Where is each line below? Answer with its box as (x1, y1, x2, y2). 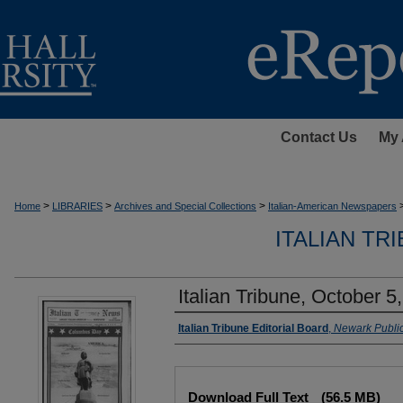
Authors (175, 320, 237, 340)
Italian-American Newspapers (268, 201, 397, 211)
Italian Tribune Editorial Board (178, 322, 328, 335)
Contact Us (280, 130, 357, 145)
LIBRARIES (52, 201, 103, 211)
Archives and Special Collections (114, 201, 256, 211)
